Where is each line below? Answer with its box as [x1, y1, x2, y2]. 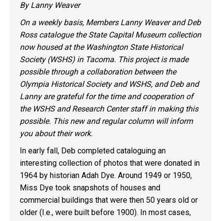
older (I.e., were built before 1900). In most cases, [20, 208, 191, 217]
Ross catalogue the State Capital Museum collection [20, 30, 201, 39]
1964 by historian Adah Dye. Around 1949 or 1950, [20, 171, 192, 180]
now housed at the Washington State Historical [20, 42, 183, 52]
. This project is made [114, 55, 188, 64]
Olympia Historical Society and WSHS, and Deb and [20, 79, 199, 89]
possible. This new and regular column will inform [20, 116, 193, 126]
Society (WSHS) [20, 55, 77, 64]
